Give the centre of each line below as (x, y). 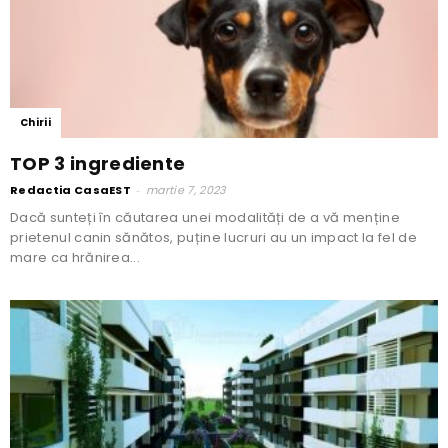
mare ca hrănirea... (75, 258)
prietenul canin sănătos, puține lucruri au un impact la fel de (213, 238)
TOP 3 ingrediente (98, 164)
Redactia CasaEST (71, 190)
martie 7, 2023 (186, 190)
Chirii (35, 123)
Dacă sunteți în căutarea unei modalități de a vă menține (205, 218)
